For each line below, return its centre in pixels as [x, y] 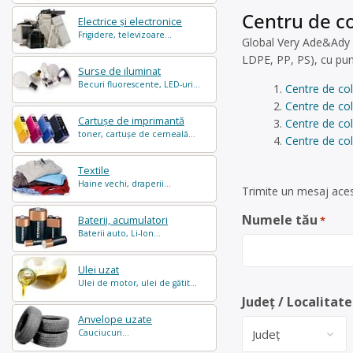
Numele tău [280, 220]
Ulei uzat [98, 270]
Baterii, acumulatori [123, 220]
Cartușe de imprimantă [131, 121]
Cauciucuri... [104, 333]
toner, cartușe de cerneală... [137, 134]
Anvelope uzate [115, 320]
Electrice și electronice [130, 22]
